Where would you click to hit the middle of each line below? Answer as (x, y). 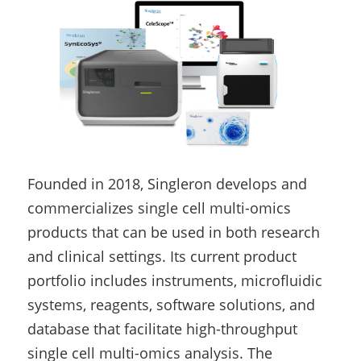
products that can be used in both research (174, 232)
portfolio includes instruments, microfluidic (175, 280)
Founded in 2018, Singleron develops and (167, 183)
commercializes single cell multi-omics (159, 207)
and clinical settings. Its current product (162, 256)
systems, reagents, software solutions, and (171, 304)
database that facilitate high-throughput (162, 328)
